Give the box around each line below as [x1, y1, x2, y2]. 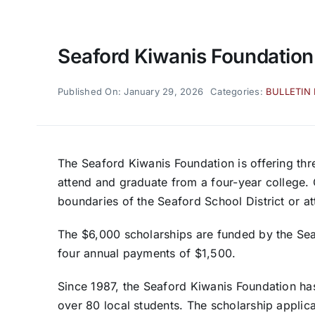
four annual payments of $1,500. [57, 245, 236, 260]
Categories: [210, 85, 266, 97]
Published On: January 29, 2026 [57, 85, 204, 97]
